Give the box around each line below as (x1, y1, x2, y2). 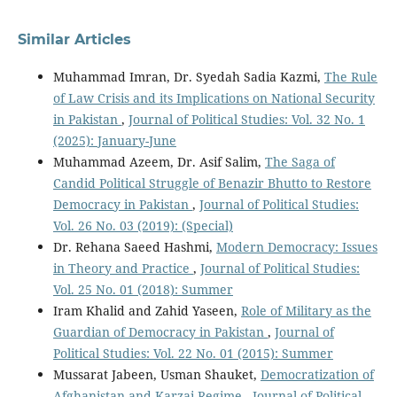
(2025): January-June (52, 131, 176, 149)
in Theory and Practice (52, 259, 193, 276)
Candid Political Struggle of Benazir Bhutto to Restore (52, 174, 371, 191)
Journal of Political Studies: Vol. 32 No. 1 (128, 110, 365, 128)
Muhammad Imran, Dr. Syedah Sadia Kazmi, (52, 67, 324, 85)
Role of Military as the (240, 301, 371, 319)
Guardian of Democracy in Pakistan (52, 323, 268, 340)
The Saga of (264, 152, 335, 170)
